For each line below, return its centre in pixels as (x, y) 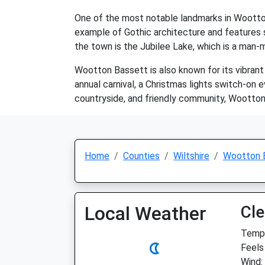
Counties (141, 156)
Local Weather (146, 214)
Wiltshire (191, 156)
